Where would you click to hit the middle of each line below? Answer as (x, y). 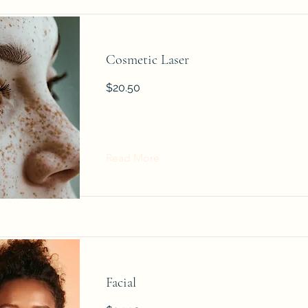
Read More (132, 158)
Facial (121, 283)
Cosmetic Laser (147, 60)
